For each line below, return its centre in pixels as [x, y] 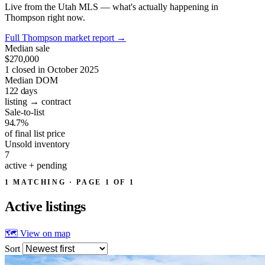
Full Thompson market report [61, 37]
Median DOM [31, 80]
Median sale [27, 48]
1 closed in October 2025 [52, 69]
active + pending [36, 165]
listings [65, 206]
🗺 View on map [38, 233]
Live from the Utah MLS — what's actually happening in [112, 7]
